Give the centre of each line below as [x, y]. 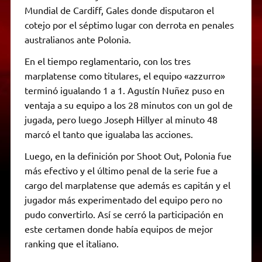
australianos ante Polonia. [77, 39]
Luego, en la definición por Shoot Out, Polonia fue [128, 155]
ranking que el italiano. [71, 243]
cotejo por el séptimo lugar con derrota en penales [129, 24]
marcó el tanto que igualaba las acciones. [108, 134]
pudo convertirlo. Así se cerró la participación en [124, 214]
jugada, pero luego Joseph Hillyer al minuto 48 [121, 119]
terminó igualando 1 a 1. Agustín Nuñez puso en [124, 90]
